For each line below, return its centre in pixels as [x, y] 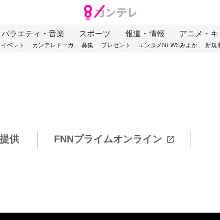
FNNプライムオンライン [108, 139]
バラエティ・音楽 [33, 34]
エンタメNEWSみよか [168, 45]
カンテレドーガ [53, 45]
